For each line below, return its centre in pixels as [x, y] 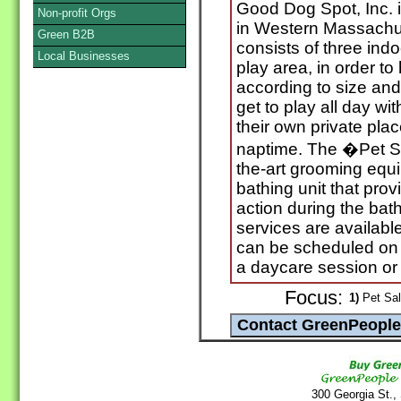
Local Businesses [84, 56]
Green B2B [66, 34]
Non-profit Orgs [77, 13]
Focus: [314, 299]
